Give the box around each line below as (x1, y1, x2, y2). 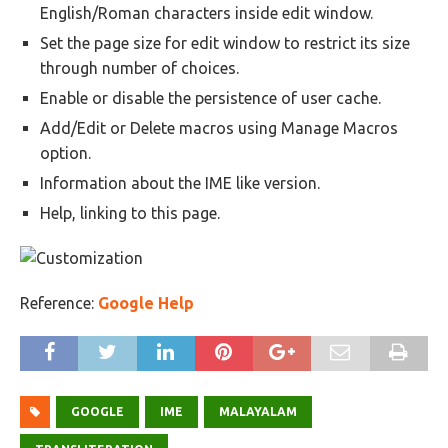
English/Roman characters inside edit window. (40, 4, 373, 22)
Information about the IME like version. (40, 174, 320, 192)
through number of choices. (40, 59, 239, 77)
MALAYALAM (219, 405, 297, 418)
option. (40, 144, 91, 162)
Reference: (20, 294, 98, 312)
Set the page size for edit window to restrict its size (40, 34, 410, 52)
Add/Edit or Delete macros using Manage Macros (40, 119, 398, 137)
